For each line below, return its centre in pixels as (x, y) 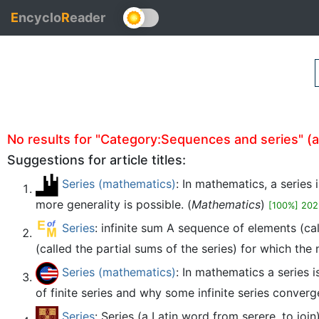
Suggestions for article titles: (96, 160)
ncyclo (40, 17)
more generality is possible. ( (114, 204)
